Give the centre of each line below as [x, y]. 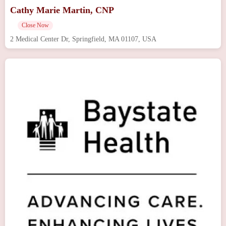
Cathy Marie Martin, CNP [62, 10]
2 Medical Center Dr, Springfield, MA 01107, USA [83, 39]
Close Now [35, 25]
